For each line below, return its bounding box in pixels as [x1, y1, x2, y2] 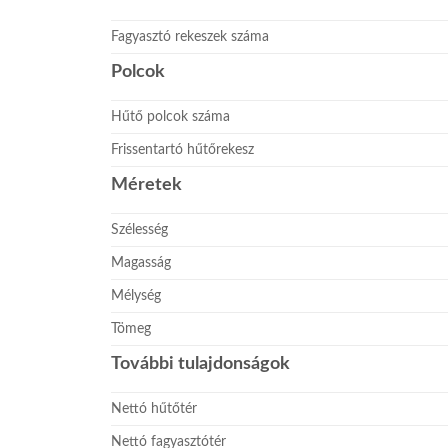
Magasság [111, 254, 172, 270]
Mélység [111, 287, 162, 303]
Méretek [111, 175, 183, 194]
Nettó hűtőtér [111, 400, 198, 416]
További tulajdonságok [111, 354, 291, 373]
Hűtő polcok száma [111, 108, 231, 124]
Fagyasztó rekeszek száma [111, 28, 270, 44]
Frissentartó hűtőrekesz [111, 141, 255, 157]
